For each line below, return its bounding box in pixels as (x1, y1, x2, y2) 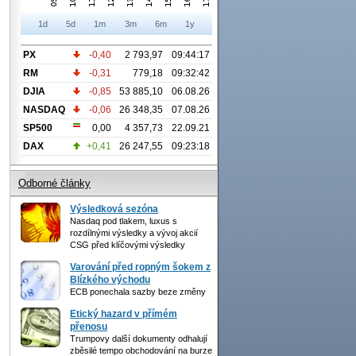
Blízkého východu (70, 273, 150, 285)
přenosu (70, 320, 107, 332)
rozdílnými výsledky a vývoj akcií (70, 227, 198, 238)
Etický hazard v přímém (70, 308, 177, 319)
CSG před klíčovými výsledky (70, 239, 185, 250)
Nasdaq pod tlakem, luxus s (70, 215, 177, 226)
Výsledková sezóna (70, 203, 158, 215)
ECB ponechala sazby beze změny (70, 286, 206, 296)
